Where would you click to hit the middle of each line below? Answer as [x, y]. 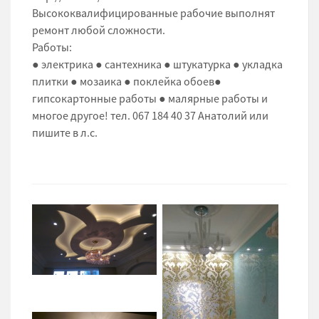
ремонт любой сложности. [99, 30]
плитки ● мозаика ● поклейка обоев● [127, 82]
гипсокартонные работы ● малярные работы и [150, 99]
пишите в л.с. [65, 133]
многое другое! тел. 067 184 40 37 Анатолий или [150, 116]
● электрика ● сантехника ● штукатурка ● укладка [157, 64]
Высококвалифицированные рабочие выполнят [153, 13]
